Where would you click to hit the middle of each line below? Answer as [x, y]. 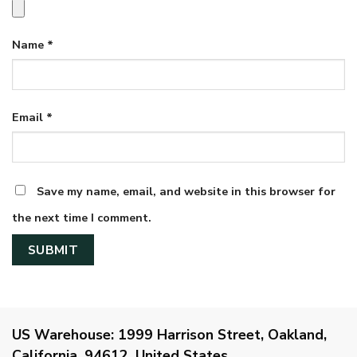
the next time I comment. [82, 217]
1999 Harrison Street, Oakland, [220, 335]
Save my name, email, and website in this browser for [186, 191]
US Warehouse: [63, 335]
